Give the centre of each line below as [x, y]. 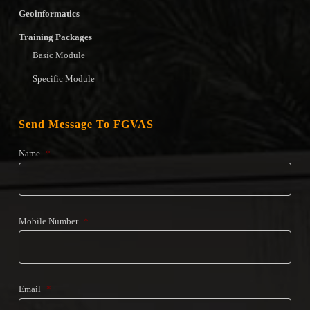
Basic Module [58, 55]
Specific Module [63, 78]
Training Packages [55, 37]
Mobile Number [48, 221]
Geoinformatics [49, 13]
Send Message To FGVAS [86, 124]
